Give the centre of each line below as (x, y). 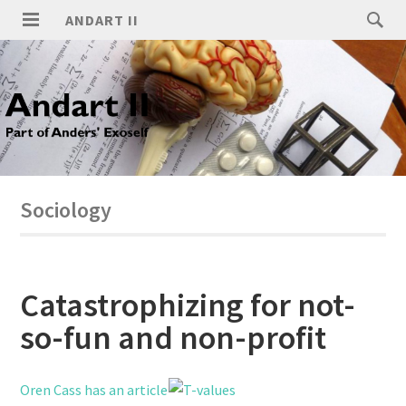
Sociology (66, 210)
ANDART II (102, 20)
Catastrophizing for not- (188, 305)
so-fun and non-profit (174, 338)
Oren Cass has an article (94, 390)
